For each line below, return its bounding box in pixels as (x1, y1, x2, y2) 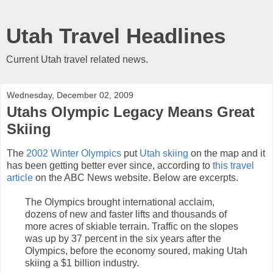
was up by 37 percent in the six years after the (25, 233, 221, 244)
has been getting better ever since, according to (7, 160, 213, 171)
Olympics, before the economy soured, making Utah (25, 245, 247, 256)
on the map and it (188, 147, 265, 158)
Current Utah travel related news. (6, 54, 148, 65)
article (7, 172, 33, 183)
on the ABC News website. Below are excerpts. (33, 172, 238, 183)
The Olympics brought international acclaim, (25, 196, 214, 207)
